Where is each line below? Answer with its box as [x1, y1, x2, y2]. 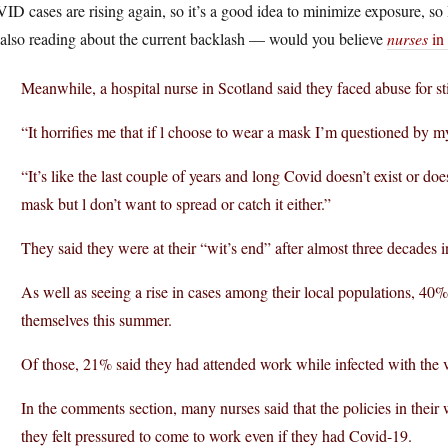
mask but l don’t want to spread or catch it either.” [21, 193, 331, 214]
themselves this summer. [21, 309, 172, 330]
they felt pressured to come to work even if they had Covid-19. [21, 425, 412, 446]
